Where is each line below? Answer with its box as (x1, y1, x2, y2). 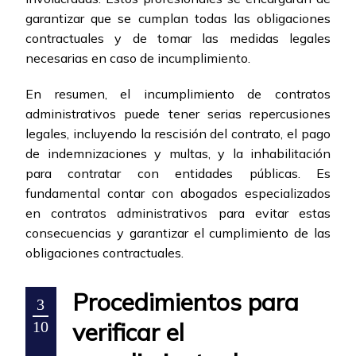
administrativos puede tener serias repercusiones (25, 106, 331, 122)
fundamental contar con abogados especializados (25, 185, 331, 202)
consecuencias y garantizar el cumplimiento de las (25, 225, 331, 242)
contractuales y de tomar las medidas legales (25, 30, 331, 47)
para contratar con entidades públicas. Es (25, 165, 331, 182)
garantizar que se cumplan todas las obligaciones (25, 10, 331, 27)
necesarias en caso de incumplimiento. (25, 50, 250, 67)
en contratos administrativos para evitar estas (25, 205, 331, 222)
